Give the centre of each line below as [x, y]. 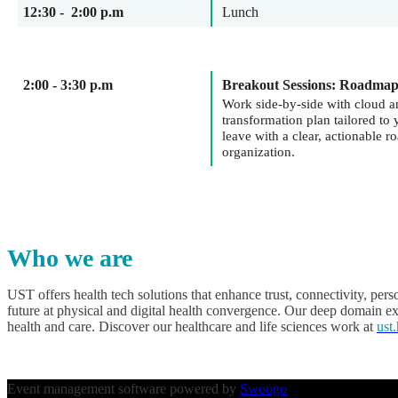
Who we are [70, 258]
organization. [259, 152]
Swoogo [263, 389]
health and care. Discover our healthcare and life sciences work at [192, 326]
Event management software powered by [123, 389]
